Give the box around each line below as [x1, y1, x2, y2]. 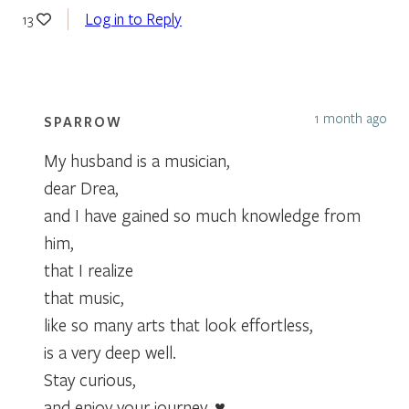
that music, [44, 285, 124, 309]
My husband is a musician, [44, 148, 230, 172]
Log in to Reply [85, 7, 182, 29]
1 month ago [314, 108, 387, 127]
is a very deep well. [44, 340, 176, 363]
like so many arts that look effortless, [44, 312, 313, 336]
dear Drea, [44, 175, 119, 199]
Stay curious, [44, 367, 136, 391]
